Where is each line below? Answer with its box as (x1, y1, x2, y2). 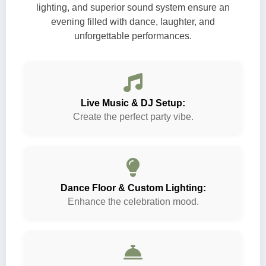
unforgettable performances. (74, 31, 192, 41)
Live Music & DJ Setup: (81, 98, 185, 108)
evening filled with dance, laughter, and (51, 17, 215, 27)
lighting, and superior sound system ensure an (36, 2, 230, 12)
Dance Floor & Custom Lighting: (60, 183, 206, 193)
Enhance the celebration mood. (67, 197, 199, 207)
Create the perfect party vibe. (72, 112, 194, 122)
